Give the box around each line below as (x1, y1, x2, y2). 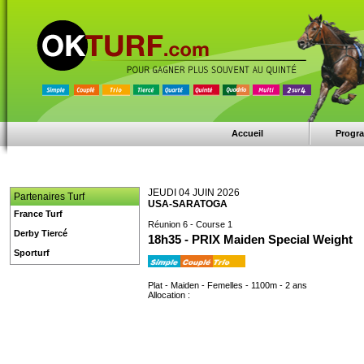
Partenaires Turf (14, 191, 84, 202)
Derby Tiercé (14, 228, 67, 238)
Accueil (232, 128, 264, 138)
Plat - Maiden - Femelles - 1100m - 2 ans (148, 280, 307, 290)
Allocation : (148, 290, 190, 300)
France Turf (14, 209, 63, 219)
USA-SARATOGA (148, 198, 227, 210)
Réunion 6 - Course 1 (148, 219, 232, 229)
